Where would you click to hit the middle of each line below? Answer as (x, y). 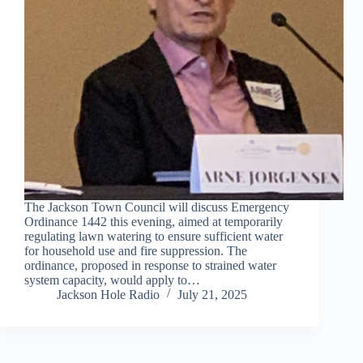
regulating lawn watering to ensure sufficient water (154, 237)
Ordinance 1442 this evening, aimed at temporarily (154, 222)
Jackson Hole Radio (108, 295)
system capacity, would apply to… (112, 280)
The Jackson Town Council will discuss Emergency (157, 207)
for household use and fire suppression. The (136, 251)
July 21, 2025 (212, 295)
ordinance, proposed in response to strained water (150, 266)
